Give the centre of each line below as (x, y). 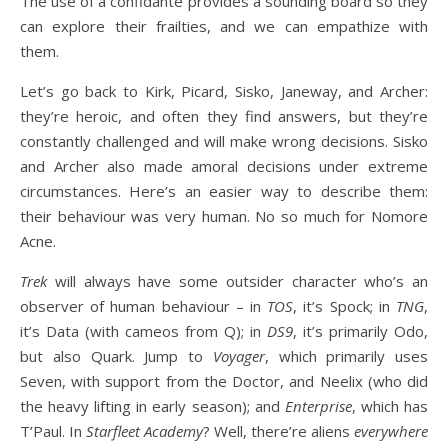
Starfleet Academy (144, 431)
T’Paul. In (53, 431)
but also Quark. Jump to (116, 356)
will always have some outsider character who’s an (237, 281)
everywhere (391, 431)
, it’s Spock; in (345, 306)
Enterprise (318, 406)
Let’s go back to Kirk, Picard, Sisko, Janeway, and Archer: (224, 91)
